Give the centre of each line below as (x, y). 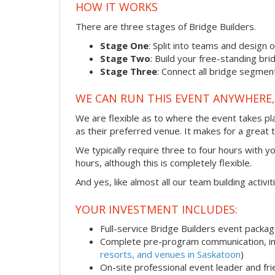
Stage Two (125, 59)
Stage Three (129, 72)
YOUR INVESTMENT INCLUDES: (157, 209)
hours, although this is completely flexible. (164, 163)
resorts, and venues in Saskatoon (170, 254)
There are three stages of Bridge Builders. (166, 27)
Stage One (124, 46)
